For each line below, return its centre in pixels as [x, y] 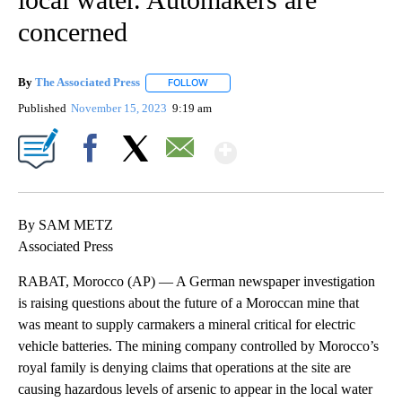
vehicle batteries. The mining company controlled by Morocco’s [198, 345]
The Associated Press [87, 83]
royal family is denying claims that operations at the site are [184, 367]
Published [42, 108]
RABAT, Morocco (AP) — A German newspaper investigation [197, 281]
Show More [306, 145]
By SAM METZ [66, 224]
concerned [73, 32]
